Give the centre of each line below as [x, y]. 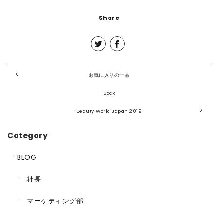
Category [27, 135]
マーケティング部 [55, 201]
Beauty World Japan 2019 [109, 111]
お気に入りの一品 [109, 75]
